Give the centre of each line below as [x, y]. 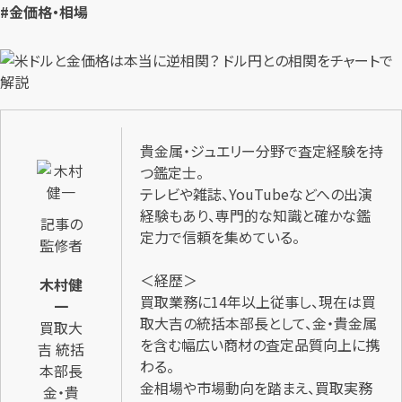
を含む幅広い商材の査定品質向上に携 [259, 345]
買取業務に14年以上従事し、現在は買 [258, 302]
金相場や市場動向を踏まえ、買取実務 [256, 388]
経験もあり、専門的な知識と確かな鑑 [255, 216]
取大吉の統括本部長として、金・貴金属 [258, 323]
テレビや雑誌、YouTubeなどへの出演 [256, 194]
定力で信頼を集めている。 [219, 237]
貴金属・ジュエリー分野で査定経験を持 [261, 151]
